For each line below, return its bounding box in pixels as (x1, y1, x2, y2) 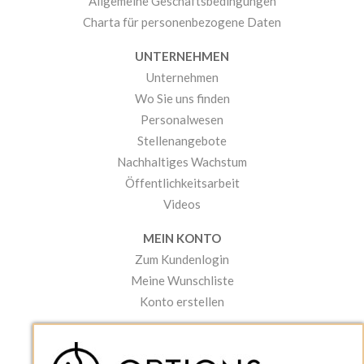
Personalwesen (141, 112, 223, 128)
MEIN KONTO (143, 231, 221, 246)
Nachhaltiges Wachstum (117, 154, 247, 170)
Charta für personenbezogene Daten (83, 15, 281, 30)
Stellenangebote (137, 133, 227, 149)
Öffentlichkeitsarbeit (124, 175, 240, 191)
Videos (163, 197, 201, 212)
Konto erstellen (140, 294, 224, 310)
